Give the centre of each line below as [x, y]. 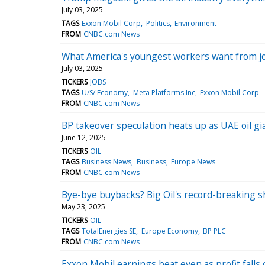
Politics [158, 23]
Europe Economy [169, 231]
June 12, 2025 [84, 137]
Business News [107, 161]
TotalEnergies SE [109, 231]
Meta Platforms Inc [164, 92]
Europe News [193, 161]
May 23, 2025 [83, 206]
